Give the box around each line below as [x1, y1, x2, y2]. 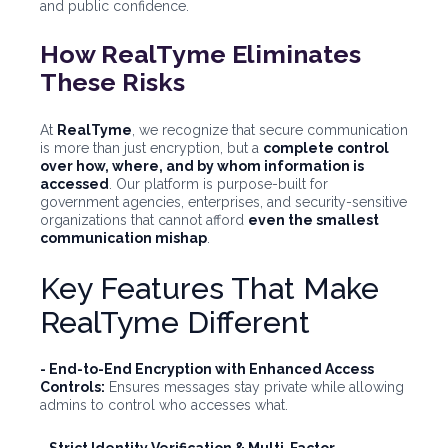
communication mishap [40, 230, 207, 247]
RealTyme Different [40, 305, 310, 341]
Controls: [40, 379, 105, 396]
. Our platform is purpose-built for [109, 176, 328, 193]
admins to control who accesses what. [40, 397, 288, 414]
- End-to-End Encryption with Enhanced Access [40, 361, 374, 378]
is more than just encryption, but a [40, 140, 263, 157]
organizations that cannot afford [40, 212, 248, 229]
